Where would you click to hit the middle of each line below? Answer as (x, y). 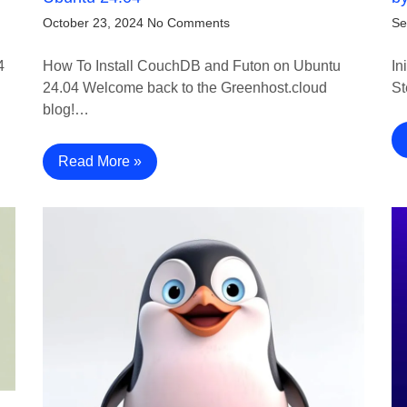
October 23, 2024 (94, 23)
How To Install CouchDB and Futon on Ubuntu (192, 66)
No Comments (189, 23)
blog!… (66, 110)
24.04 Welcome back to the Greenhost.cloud (185, 88)
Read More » (100, 162)
